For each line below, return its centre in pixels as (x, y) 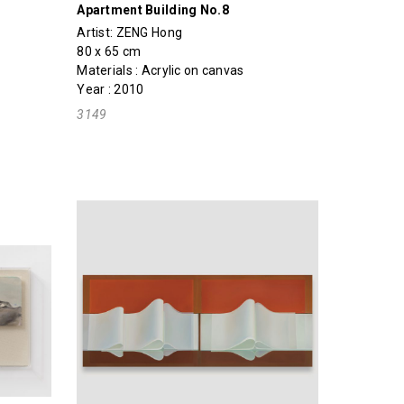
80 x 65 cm (109, 52)
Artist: (96, 33)
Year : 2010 (110, 90)
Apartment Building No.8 (153, 10)
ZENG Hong (149, 33)
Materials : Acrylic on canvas (161, 71)
